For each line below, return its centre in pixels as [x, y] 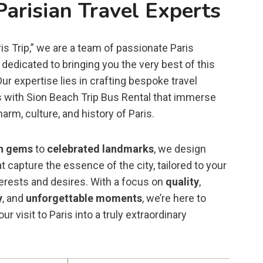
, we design [180, 149]
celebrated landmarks [101, 149]
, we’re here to [174, 198]
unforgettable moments [84, 198]
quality [183, 181]
